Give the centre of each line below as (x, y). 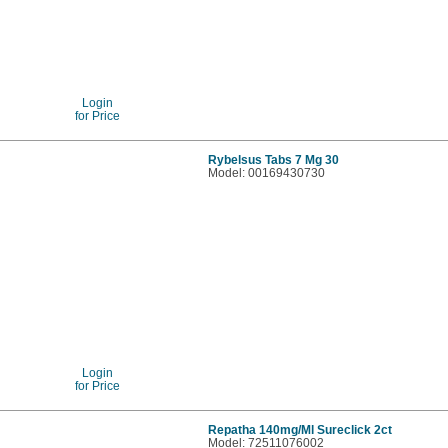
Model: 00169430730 (267, 172)
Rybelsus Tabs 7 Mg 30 (274, 159)
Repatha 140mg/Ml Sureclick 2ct (300, 429)
